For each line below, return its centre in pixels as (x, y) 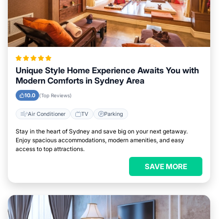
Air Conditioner (47, 114)
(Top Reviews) (55, 95)
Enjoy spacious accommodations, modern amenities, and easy (100, 140)
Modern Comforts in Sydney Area (80, 81)
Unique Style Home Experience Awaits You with (107, 70)
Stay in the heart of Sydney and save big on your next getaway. (102, 131)
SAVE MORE (166, 166)
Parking (114, 114)
